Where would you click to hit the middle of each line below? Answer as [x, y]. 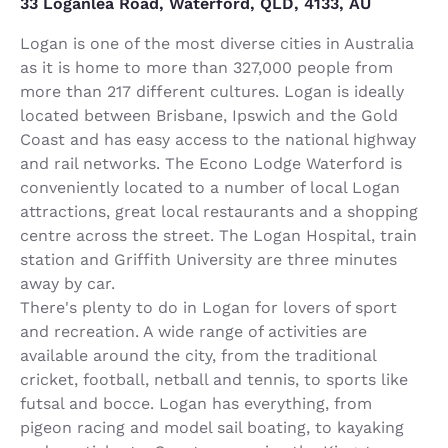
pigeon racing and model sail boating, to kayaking [212, 427]
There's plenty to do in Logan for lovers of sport [208, 307]
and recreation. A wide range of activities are [193, 331]
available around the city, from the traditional [198, 355]
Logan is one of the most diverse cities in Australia [217, 43]
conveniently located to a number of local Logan [210, 187]
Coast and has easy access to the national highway [218, 139]
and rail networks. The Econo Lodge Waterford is [211, 163]
